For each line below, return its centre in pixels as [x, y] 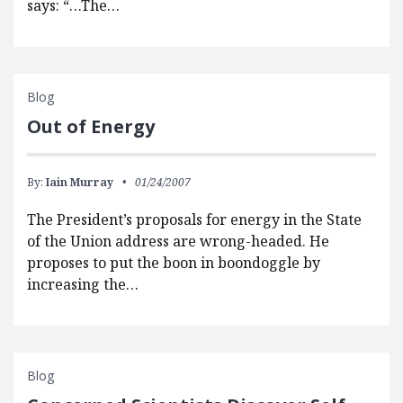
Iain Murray [80, 183]
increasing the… [83, 285]
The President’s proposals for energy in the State [194, 220]
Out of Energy [91, 127]
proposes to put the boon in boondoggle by [174, 263]
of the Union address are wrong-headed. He [178, 242]
